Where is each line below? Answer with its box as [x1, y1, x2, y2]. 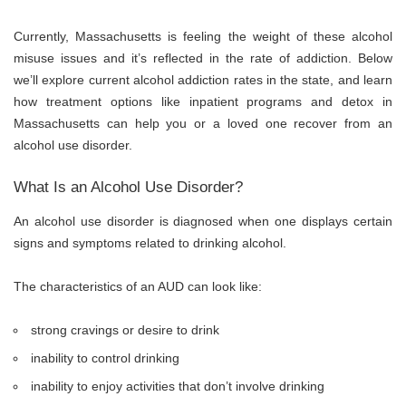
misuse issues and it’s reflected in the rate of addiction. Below [14, 50, 392, 65]
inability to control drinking [31, 351, 180, 366]
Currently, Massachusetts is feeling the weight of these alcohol [14, 28, 392, 43]
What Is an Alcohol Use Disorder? [14, 178, 243, 196]
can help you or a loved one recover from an [100, 115, 392, 130]
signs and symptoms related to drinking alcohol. [14, 236, 290, 251]
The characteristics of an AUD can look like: [14, 279, 266, 295]
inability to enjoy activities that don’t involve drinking [31, 379, 329, 394]
